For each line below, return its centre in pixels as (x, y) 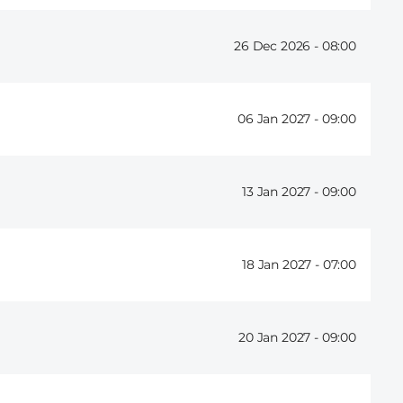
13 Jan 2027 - (282, 192)
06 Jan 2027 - (280, 119)
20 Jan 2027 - (280, 338)
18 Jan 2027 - (282, 265)
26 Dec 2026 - (278, 46)
